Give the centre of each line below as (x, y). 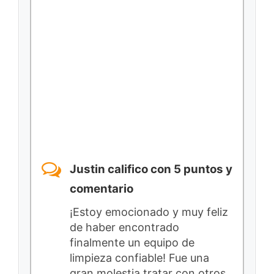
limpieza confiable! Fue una (139, 257)
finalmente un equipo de (132, 242)
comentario (102, 188)
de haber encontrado (124, 227)
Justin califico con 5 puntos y (151, 169)
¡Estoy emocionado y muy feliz (149, 212)
